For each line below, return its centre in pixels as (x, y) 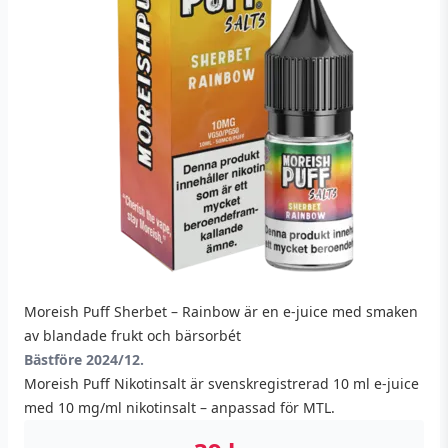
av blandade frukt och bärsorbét (132, 335)
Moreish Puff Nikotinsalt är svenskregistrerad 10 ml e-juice (221, 383)
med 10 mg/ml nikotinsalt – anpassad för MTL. (179, 407)
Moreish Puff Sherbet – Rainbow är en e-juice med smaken (221, 311)
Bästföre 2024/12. (84, 359)
